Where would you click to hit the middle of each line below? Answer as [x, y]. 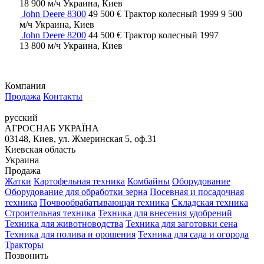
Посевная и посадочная [197, 192]
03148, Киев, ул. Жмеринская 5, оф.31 [81, 138]
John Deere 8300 [54, 14]
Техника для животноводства [64, 223]
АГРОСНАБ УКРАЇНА [52, 128]
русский [21, 117]
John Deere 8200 [54, 35]
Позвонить [27, 255]
